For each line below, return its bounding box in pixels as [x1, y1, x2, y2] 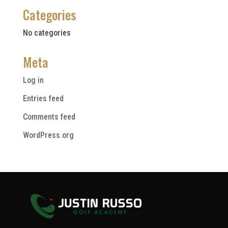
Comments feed [22, 112, 75, 122]
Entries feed [22, 94, 64, 103]
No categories [22, 28, 71, 38]
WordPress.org [22, 130, 74, 140]
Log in [22, 75, 44, 85]
